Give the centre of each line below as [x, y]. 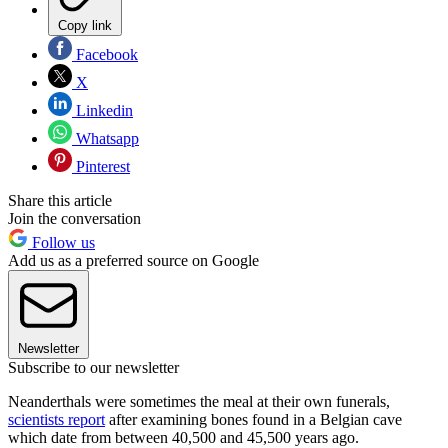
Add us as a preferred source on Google [133, 260]
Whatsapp [105, 138]
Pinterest [101, 166]
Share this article [60, 200]
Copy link [85, 25]
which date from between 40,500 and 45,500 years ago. [183, 437]
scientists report [56, 419]
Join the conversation [74, 218]
